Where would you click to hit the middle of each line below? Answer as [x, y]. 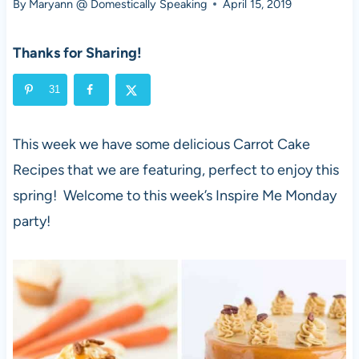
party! [31, 221]
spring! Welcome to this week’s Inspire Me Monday [174, 195]
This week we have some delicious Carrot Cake [161, 144]
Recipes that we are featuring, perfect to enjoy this [175, 169]
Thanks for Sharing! [77, 52]
